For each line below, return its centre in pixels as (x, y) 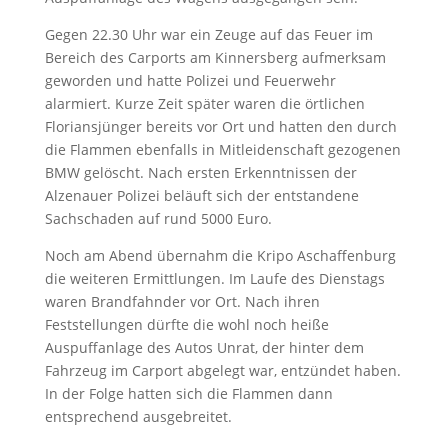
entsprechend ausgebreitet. (138, 416)
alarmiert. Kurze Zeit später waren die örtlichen (204, 103)
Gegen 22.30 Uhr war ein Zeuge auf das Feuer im (208, 34)
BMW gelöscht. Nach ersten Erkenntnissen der (200, 172)
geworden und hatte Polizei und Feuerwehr (190, 80)
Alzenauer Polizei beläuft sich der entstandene (201, 195)
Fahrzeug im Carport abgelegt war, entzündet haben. (222, 370)
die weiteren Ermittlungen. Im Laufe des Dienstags (214, 278)
